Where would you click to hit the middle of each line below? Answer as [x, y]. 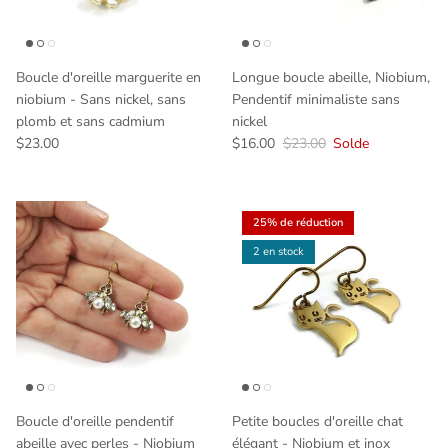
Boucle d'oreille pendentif [95, 421]
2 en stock [278, 252]
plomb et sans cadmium [90, 121]
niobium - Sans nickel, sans [101, 99]
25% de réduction [298, 223]
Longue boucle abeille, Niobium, [331, 77]
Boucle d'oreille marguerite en [108, 77]
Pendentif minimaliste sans [316, 99]
